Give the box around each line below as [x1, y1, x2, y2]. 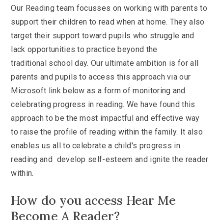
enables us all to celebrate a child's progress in [11, 140, 181, 150]
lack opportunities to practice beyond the [11, 44, 158, 54]
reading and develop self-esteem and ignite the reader [11, 154, 209, 164]
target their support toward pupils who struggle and [11, 30, 194, 40]
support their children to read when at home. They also [11, 17, 205, 27]
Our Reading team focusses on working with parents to [11, 3, 208, 13]
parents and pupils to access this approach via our [11, 72, 191, 82]
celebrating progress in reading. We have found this [11, 99, 195, 109]
